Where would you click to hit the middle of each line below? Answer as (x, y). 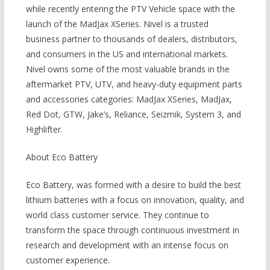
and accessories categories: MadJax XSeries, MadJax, (129, 99)
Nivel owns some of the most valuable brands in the (127, 69)
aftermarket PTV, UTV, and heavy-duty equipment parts (134, 84)
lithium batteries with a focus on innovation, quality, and (135, 200)
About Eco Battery (61, 157)
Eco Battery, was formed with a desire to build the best (133, 185)
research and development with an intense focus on (127, 245)
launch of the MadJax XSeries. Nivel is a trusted (117, 24)
